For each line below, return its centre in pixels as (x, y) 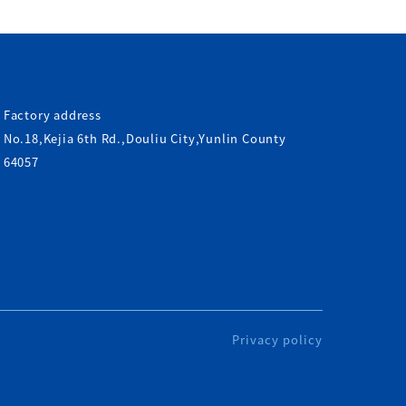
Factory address (52, 115)
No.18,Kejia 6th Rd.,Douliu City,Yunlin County (145, 138)
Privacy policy (277, 339)
